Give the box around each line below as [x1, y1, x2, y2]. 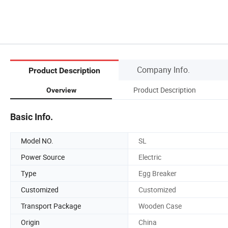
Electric [138, 152, 161, 162]
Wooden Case [138, 201, 182, 211]
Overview [46, 85, 76, 94]
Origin [21, 217, 40, 227]
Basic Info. [10, 111, 53, 122]
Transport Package [21, 201, 81, 211]
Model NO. [21, 135, 53, 146]
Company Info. [137, 64, 190, 75]
